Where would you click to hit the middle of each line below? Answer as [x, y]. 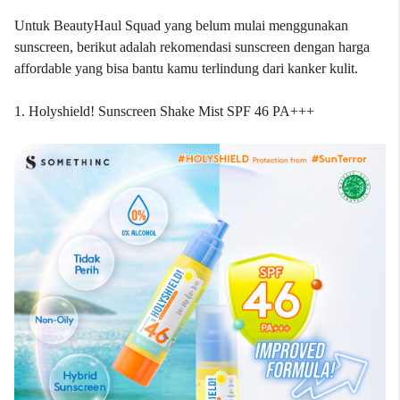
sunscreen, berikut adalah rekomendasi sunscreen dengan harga [192, 47]
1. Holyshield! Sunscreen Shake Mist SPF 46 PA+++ [164, 111]
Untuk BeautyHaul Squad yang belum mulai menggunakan [181, 25]
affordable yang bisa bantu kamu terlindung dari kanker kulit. [186, 68]
